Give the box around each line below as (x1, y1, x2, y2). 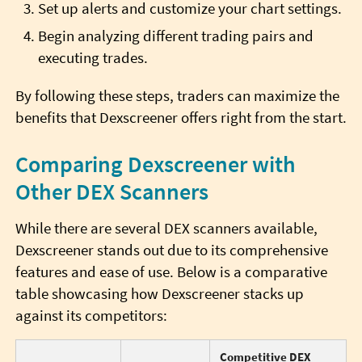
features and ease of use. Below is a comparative (15, 263, 327, 282)
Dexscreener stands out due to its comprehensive (15, 241, 328, 260)
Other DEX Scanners (15, 178, 208, 207)
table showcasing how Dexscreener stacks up (15, 284, 304, 304)
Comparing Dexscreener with (15, 150, 296, 179)
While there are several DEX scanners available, (15, 219, 318, 238)
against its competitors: (15, 306, 167, 326)
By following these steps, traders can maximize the (15, 86, 339, 106)
